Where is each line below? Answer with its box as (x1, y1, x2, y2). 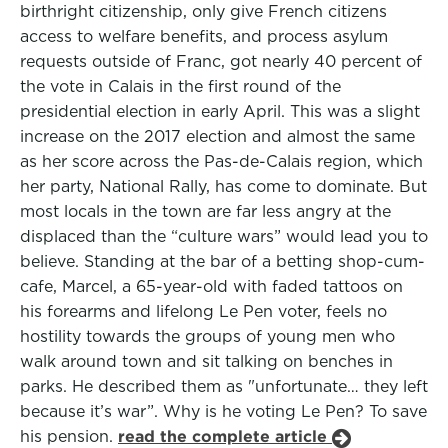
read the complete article (118, 427, 332, 446)
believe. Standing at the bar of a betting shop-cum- (20, 252, 425, 271)
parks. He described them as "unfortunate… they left (20, 377, 428, 396)
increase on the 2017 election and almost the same (20, 127, 415, 146)
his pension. (20, 427, 118, 446)
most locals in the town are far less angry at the (20, 202, 391, 221)
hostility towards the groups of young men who (20, 327, 395, 346)
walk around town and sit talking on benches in (20, 352, 393, 371)
